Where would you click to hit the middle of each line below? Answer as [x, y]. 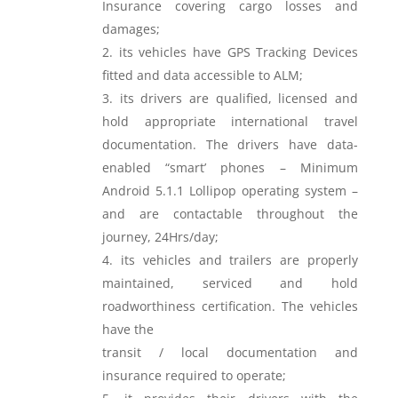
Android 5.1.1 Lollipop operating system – [230, 191]
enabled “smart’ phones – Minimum [230, 167]
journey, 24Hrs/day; [160, 237]
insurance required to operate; [194, 375]
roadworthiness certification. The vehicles [230, 306]
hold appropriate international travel [230, 121]
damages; [131, 29]
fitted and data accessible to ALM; [202, 75]
